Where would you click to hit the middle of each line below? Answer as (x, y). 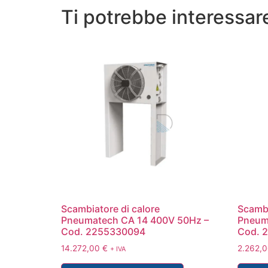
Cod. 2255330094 (103, 231)
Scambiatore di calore (110, 208)
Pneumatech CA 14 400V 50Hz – (135, 220)
